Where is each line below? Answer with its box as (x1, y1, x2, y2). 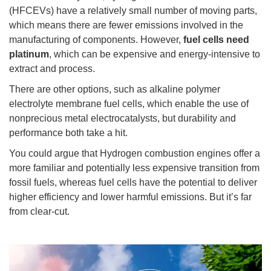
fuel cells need (183, 34, 249, 45)
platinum (9, 49, 49, 60)
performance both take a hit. (9, 128, 128, 139)
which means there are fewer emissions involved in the (9, 20, 243, 31)
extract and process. (9, 64, 95, 74)
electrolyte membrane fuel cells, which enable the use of (9, 99, 249, 109)
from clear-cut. (9, 206, 70, 217)
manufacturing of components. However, (9, 34, 183, 45)
